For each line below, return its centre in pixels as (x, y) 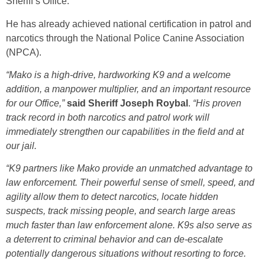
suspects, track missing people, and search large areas (121, 211)
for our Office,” (35, 104)
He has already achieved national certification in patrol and (129, 24)
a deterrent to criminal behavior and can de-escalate (114, 240)
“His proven (217, 104)
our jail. (21, 146)
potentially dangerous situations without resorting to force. (126, 254)
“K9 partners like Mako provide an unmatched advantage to (129, 169)
